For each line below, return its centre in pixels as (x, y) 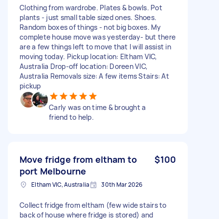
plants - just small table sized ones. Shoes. (88, 17)
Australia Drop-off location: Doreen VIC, (84, 66)
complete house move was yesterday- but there (98, 37)
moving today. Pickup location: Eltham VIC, (88, 56)
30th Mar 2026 (122, 184)
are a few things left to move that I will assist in (95, 46)
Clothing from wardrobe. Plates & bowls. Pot (91, 7)
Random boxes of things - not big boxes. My (90, 27)
